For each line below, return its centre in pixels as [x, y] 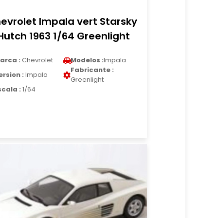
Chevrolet [37, 60]
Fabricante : [92, 70]
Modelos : [87, 60]
